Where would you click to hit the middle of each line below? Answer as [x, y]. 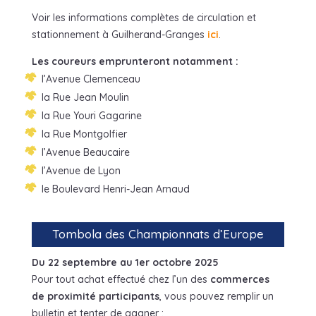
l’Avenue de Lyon [81, 171]
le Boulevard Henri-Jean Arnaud [115, 189]
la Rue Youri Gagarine [91, 116]
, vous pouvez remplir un [216, 297]
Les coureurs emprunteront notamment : [135, 62]
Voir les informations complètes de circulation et [144, 18]
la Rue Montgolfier [84, 134]
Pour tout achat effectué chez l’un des [121, 280]
